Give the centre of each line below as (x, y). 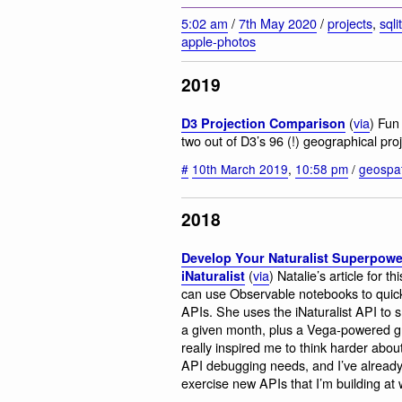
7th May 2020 (278, 23)
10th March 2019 (240, 168)
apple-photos (218, 41)
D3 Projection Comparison (263, 123)
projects (350, 23)
